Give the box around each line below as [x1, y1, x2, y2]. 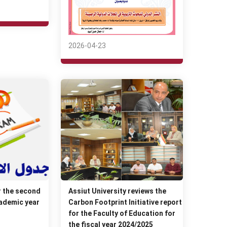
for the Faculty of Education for [68, 209, 176, 217]
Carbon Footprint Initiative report [68, 198, 182, 206]
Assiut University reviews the [68, 186, 167, 195]
